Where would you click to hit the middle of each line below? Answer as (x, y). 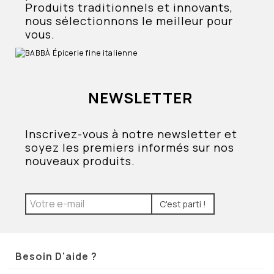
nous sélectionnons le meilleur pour (129, 20)
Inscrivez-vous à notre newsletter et (131, 134)
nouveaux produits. (80, 161)
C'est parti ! (183, 204)
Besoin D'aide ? (56, 257)
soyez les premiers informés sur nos (130, 147)
